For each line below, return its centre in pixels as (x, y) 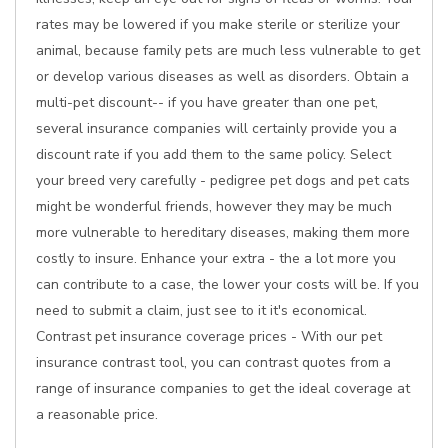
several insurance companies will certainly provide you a (216, 128)
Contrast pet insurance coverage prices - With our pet (209, 336)
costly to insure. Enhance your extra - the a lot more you (216, 258)
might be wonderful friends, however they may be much (214, 206)
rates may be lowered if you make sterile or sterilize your (218, 24)
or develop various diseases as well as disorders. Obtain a (222, 76)
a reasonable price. (97, 414)
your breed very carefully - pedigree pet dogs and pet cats (223, 180)
